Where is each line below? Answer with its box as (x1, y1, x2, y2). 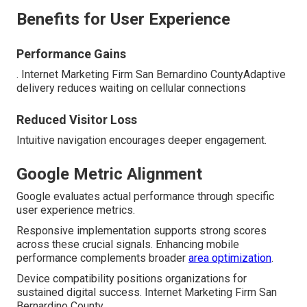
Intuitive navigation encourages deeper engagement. (16, 134, 267, 147)
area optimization (188, 251, 271, 265)
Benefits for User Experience (16, 10, 230, 29)
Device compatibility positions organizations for (16, 272, 247, 286)
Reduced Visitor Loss (16, 112, 137, 127)
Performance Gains (16, 47, 126, 62)
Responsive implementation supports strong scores (16, 224, 267, 238)
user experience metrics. (16, 204, 135, 217)
